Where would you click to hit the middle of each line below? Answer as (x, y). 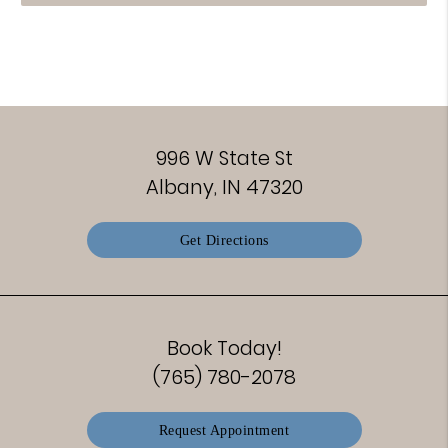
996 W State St (224, 157)
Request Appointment (224, 429)
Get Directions (224, 239)
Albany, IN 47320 (224, 186)
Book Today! (224, 347)
